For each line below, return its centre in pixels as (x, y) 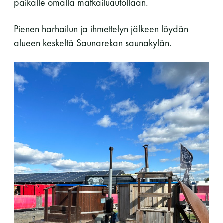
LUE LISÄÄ (111, 14)
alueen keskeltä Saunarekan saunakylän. (93, 43)
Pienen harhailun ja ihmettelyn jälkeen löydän (101, 29)
